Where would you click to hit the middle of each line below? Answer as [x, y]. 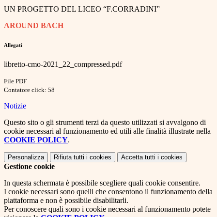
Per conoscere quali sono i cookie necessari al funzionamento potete [107, 209]
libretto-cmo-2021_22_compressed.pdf [63, 64]
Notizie [15, 106]
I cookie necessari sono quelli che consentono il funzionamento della [108, 192]
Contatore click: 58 [29, 90]
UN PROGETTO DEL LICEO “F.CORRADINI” [82, 9]
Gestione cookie [29, 167]
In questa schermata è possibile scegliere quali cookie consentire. [102, 183]
